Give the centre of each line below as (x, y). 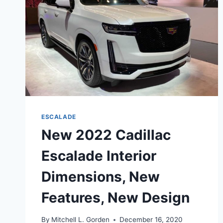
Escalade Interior (99, 156)
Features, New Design (115, 197)
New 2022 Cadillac (106, 135)
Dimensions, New (101, 176)
